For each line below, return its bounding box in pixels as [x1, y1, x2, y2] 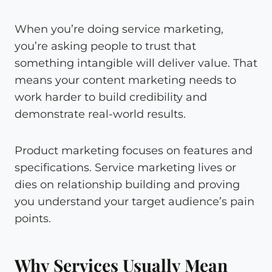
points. [15, 211, 51, 225]
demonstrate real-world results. [15, 107, 186, 121]
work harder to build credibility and [15, 90, 207, 104]
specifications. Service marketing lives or [15, 160, 236, 174]
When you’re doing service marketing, [15, 22, 223, 36]
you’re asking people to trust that [15, 39, 196, 53]
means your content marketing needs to [15, 73, 236, 87]
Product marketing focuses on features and [15, 143, 253, 157]
